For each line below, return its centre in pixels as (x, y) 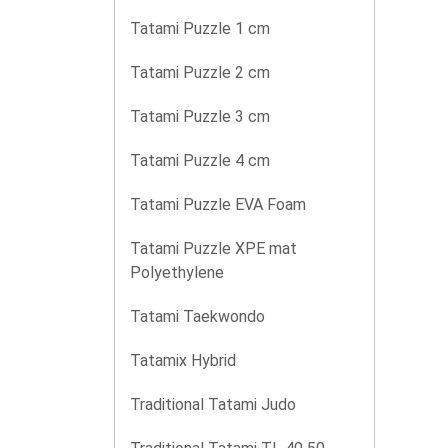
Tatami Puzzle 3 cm (200, 116)
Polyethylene (177, 272)
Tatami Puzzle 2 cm (200, 72)
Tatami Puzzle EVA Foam (218, 204)
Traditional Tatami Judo (213, 404)
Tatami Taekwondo (197, 316)
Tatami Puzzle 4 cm (200, 160)
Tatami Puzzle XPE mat (213, 248)
